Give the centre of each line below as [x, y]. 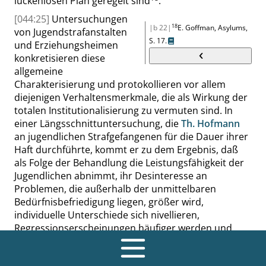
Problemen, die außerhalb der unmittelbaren [115, 189]
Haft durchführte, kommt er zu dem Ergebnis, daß [126, 150]
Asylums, [232, 28]
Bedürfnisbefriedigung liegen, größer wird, [109, 202]
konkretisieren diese [60, 58]
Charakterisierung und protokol [85, 84]
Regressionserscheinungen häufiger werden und [123, 228]
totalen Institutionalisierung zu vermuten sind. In [123, 110]
